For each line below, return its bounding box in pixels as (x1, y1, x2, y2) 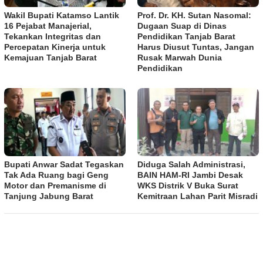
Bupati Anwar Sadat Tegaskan (4, 160, 124, 170)
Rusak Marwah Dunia (137, 53, 222, 63)
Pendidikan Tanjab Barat (137, 32, 235, 42)
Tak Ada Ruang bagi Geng (4, 170, 109, 180)
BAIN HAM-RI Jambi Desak (137, 170, 243, 180)
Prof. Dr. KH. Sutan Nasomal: (137, 11, 251, 21)
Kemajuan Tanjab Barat (4, 53, 97, 63)
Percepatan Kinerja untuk (4, 42, 106, 52)
